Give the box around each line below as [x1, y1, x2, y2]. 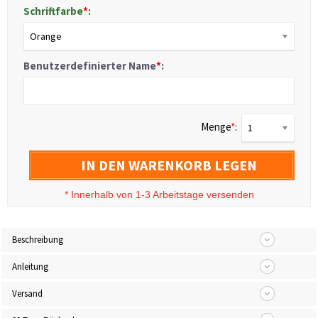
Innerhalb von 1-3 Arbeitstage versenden [70, 189, 254, 201]
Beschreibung [12, 234, 63, 246]
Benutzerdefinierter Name [23, 59, 156, 73]
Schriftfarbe [23, 4, 83, 18]
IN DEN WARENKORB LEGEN [80, 156, 257, 175]
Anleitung [12, 261, 48, 273]
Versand [12, 287, 43, 300]
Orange [30, 30, 62, 43]
